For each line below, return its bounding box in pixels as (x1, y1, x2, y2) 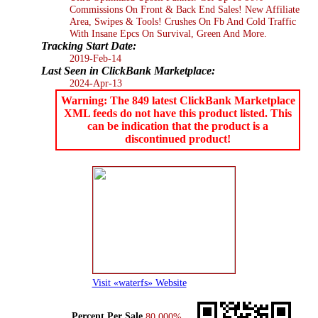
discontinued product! (125, 132, 231, 145)
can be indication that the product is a (87, 119, 268, 132)
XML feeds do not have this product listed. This (64, 106, 292, 119)
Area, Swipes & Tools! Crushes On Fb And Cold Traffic (70, 15, 296, 27)
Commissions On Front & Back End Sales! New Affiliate (70, 3, 300, 15)
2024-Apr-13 (70, 77, 122, 89)
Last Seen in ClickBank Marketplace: (41, 64, 215, 77)
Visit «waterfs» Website (92, 276, 187, 288)
